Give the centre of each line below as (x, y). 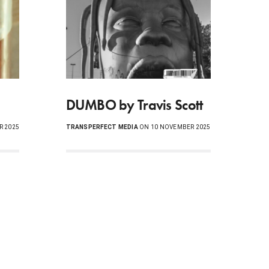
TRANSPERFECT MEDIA (102, 127)
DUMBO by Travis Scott (134, 104)
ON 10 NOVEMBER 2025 (174, 127)
